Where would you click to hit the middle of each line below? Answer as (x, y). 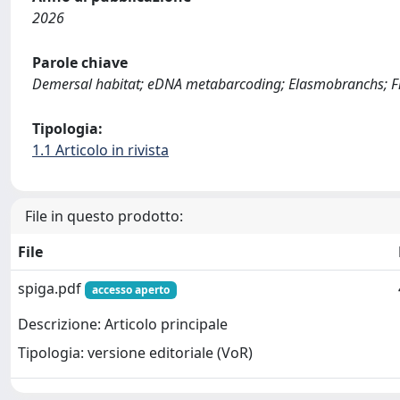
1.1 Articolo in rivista (100, 150)
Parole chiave (80, 62)
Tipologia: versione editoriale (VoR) (135, 353)
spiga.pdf (51, 288)
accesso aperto (130, 290)
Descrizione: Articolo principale (123, 325)
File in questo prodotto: (104, 216)
